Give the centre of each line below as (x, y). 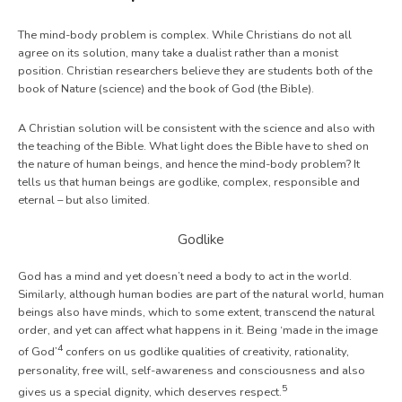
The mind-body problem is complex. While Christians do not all (185, 35)
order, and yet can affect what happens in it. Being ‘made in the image (198, 331)
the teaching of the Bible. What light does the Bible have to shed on (193, 147)
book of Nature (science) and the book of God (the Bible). (166, 89)
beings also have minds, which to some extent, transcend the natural (197, 313)
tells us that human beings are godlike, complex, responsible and (189, 183)
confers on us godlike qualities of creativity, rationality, (206, 352)
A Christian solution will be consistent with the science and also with (197, 129)
